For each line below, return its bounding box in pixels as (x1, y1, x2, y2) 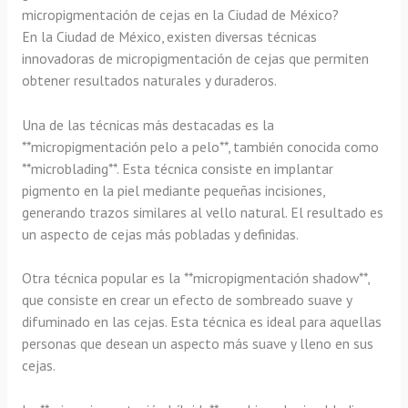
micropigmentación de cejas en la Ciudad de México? (21, 5, 339, 24)
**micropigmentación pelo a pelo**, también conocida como (21, 137, 379, 156)
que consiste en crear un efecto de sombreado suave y (21, 291, 352, 310)
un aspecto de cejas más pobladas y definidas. (21, 224, 299, 243)
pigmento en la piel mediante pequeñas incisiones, (21, 180, 324, 199)
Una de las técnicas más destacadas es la (21, 115, 274, 134)
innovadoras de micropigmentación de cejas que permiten (21, 48, 369, 67)
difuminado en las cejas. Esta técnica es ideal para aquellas (21, 312, 382, 331)
